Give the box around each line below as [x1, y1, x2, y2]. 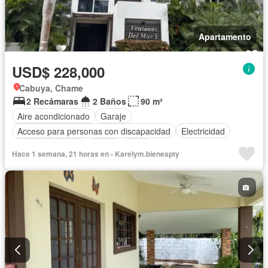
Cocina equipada [17, 139, 81, 152]
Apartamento [199, 31, 251, 43]
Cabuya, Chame [19, 82, 83, 95]
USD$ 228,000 [12, 62, 105, 83]
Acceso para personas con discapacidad [17, 124, 170, 137]
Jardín [92, 139, 116, 152]
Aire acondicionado [17, 109, 90, 122]
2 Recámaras [26, 95, 78, 108]
